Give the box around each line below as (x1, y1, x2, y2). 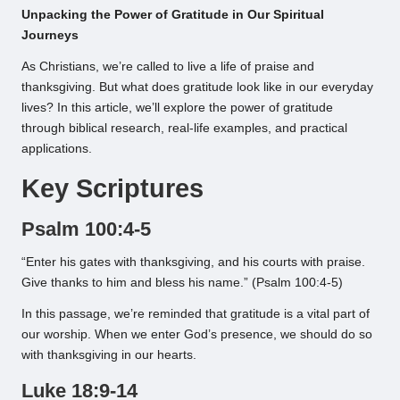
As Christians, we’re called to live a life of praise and (21, 60, 314, 74)
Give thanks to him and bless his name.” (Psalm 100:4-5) (21, 276, 343, 290)
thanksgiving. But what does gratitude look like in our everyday (21, 80, 373, 95)
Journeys (21, 29, 79, 43)
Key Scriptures (21, 174, 204, 204)
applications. (21, 142, 92, 156)
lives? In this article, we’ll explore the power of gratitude (21, 101, 333, 115)
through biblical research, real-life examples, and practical (21, 121, 347, 136)
